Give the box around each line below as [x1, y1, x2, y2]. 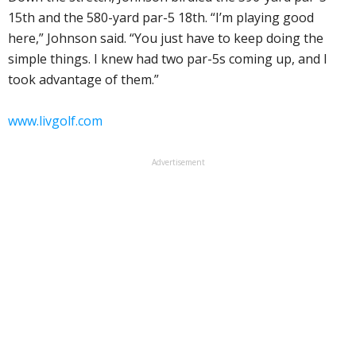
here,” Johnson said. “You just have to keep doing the [8, 29, 323, 47]
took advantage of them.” [8, 70, 159, 88]
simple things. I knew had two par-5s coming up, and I [8, 49, 327, 68]
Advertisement [151, 156, 205, 168]
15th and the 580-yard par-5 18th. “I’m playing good [8, 8, 314, 26]
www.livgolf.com [8, 111, 103, 130]
